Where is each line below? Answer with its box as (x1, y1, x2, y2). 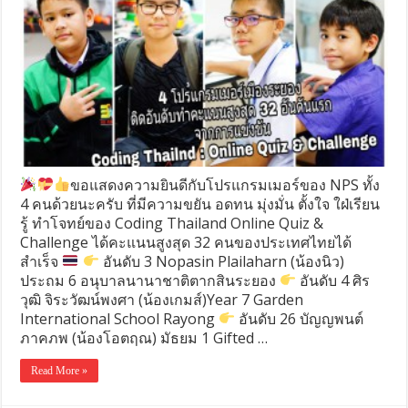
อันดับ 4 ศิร (296, 270, 371, 291)
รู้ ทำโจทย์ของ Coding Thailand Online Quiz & (20, 212, 324, 233)
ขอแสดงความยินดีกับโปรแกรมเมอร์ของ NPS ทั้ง (69, 174, 380, 195)
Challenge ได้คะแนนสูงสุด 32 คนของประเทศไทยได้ (20, 231, 352, 252)
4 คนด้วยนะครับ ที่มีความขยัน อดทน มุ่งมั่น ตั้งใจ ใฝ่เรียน (20, 193, 381, 214)
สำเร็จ (20, 250, 63, 271)
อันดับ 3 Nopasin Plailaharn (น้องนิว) (98, 250, 344, 271)
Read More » (31, 363, 88, 377)
